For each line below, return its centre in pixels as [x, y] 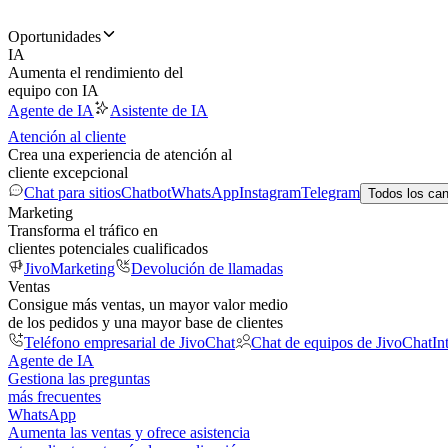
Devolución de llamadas [207, 268]
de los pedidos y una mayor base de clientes [145, 322]
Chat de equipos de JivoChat [341, 342]
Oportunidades [54, 36]
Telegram [330, 192]
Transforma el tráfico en [83, 230]
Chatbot [146, 192]
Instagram [270, 192]
